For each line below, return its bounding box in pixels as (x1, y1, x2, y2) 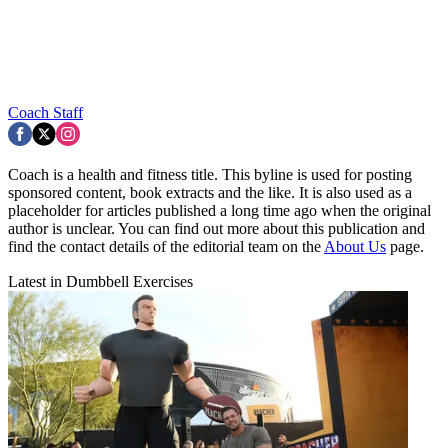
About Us (324, 237, 386, 255)
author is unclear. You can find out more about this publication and (8, 219, 425, 237)
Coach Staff (8, 103, 83, 121)
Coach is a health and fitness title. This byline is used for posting (8, 165, 412, 183)
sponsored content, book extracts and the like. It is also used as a (8, 183, 412, 201)
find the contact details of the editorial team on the (8, 237, 324, 255)
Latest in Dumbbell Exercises (8, 272, 193, 290)
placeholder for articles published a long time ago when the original (8, 201, 431, 219)
